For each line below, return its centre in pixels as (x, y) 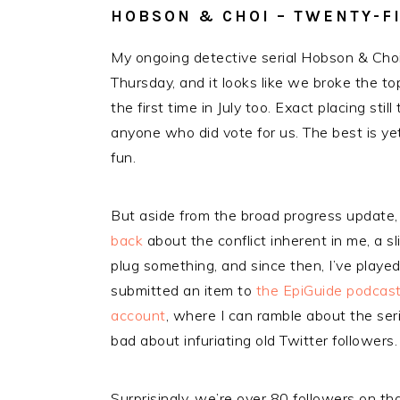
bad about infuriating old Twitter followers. (254, 340)
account (138, 315)
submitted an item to (183, 290)
